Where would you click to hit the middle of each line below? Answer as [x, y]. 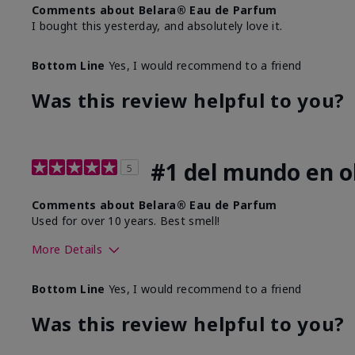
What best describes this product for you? [153, 277]
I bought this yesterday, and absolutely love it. [157, 26]
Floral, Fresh [319, 277]
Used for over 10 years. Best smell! [126, 221]
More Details [67, 250]
